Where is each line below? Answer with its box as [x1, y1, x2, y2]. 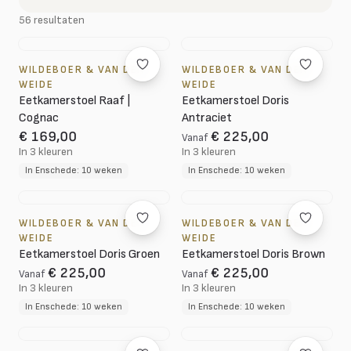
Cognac [19, 110, 59, 125]
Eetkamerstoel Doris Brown [182, 247, 325, 262]
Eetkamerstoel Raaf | [19, 93, 130, 108]
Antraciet [182, 110, 232, 125]
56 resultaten [19, 13, 85, 27]
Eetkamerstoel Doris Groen [19, 247, 160, 262]
